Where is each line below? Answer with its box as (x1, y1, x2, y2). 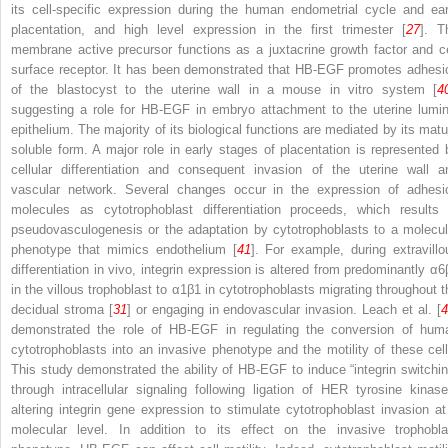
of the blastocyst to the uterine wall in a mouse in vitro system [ (11, 82, 437, 98)
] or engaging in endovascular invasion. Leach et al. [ (126, 302, 442, 318)
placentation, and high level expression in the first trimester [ (11, 22, 406, 38)
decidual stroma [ (11, 302, 113, 318)
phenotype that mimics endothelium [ (11, 242, 237, 258)
